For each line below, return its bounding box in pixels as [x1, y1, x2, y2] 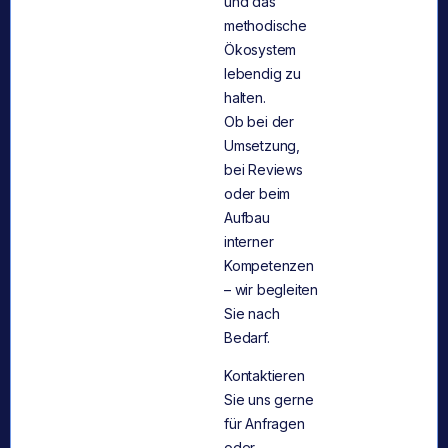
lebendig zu [224, 64, 301, 82]
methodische [224, 16, 307, 34]
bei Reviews [224, 160, 303, 178]
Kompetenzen [224, 256, 314, 274]
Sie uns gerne [224, 391, 314, 409]
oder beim [224, 184, 291, 202]
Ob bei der [224, 112, 294, 130]
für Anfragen [224, 415, 305, 433]
